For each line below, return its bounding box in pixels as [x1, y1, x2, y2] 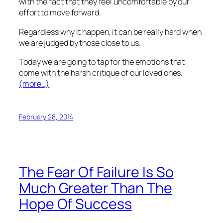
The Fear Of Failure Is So [19, 162, 174, 182]
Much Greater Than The [19, 178, 172, 198]
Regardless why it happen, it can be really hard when [19, 26, 202, 37]
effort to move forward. [19, 7, 101, 18]
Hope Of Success [19, 194, 132, 214]
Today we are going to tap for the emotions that [19, 56, 185, 67]
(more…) [19, 78, 50, 89]
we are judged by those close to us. [19, 37, 141, 48]
